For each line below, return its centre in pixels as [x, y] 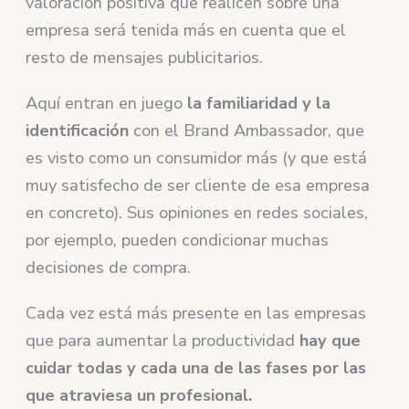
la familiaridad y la [257, 103]
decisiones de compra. [109, 267]
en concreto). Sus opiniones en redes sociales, [197, 212]
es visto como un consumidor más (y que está [197, 157]
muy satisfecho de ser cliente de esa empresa [198, 185]
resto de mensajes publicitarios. [145, 57]
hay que [330, 340]
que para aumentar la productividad [163, 340]
